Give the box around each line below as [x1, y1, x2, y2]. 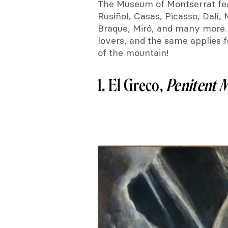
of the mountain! [98, 46, 168, 59]
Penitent [166, 75, 216, 95]
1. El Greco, [98, 75, 166, 95]
